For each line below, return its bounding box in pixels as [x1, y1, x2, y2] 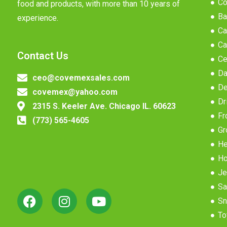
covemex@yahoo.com [32, 87, 118, 97]
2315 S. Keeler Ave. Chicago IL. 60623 [32, 101, 176, 111]
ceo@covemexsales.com [32, 73, 130, 83]
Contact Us [17, 50, 68, 62]
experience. [17, 13, 58, 23]
